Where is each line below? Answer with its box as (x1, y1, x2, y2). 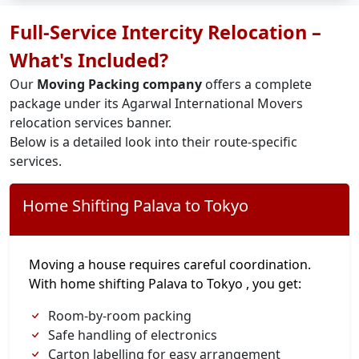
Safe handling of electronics (48, 326, 217, 344)
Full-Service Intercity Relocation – (10, 19, 321, 45)
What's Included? (10, 47, 168, 73)
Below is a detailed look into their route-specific (10, 133, 297, 151)
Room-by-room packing (48, 307, 192, 325)
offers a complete (202, 75, 312, 93)
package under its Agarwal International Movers (10, 95, 303, 112)
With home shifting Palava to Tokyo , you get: (29, 275, 301, 292)
